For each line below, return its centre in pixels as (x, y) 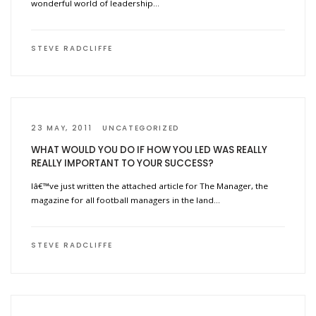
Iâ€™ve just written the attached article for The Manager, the (150, 186)
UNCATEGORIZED (141, 128)
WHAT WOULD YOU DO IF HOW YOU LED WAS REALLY (150, 150)
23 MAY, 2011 (62, 128)
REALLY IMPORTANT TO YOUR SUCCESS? (123, 164)
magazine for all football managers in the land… (126, 200)
